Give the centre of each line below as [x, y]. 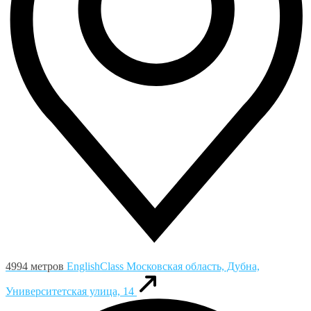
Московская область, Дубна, [193, 266]
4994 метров [35, 266]
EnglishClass [96, 266]
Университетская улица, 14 [70, 291]
